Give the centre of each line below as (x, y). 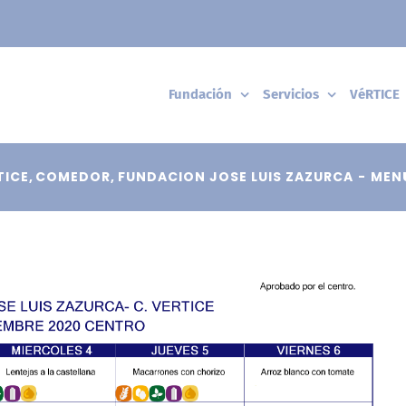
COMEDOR (73, 177)
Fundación (200, 94)
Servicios (291, 94)
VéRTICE (375, 94)
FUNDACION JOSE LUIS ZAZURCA (235, 177)
